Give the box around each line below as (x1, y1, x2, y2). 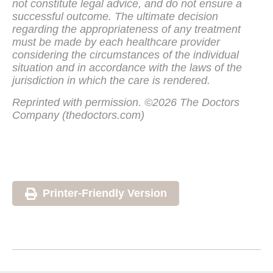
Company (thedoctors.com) (12, 108, 144, 121)
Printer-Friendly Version (43, 186, 167, 199)
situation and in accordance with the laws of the (12, 61, 242, 74)
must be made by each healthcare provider (12, 35, 220, 48)
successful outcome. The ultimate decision (12, 10, 218, 23)
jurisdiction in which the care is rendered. (12, 74, 210, 87)
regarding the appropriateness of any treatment (12, 23, 241, 35)
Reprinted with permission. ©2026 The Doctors (12, 96, 239, 108)
